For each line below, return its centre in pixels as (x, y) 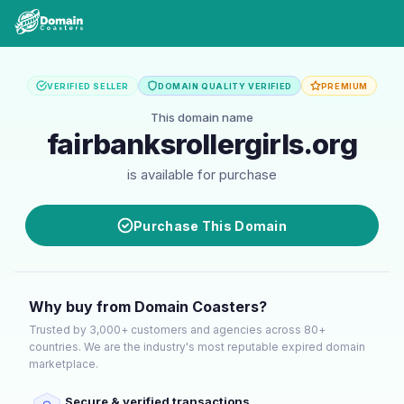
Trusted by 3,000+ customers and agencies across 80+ (177, 330)
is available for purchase (202, 174)
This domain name (202, 117)
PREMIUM (344, 86)
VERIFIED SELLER (87, 86)
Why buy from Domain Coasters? (148, 307)
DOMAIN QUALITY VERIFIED (225, 86)
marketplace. (64, 364)
